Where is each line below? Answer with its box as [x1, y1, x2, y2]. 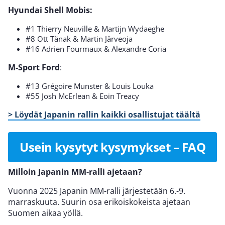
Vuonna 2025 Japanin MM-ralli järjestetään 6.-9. [8, 185, 185, 197]
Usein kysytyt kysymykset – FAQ [20, 139, 205, 156]
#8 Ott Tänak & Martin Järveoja [26, 34, 133, 44]
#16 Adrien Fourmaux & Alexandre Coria [26, 44, 166, 54]
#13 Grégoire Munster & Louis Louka [26, 81, 154, 91]
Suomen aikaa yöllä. [8, 207, 83, 219]
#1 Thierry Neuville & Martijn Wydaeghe [26, 24, 164, 34]
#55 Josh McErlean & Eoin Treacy [26, 91, 139, 101]
